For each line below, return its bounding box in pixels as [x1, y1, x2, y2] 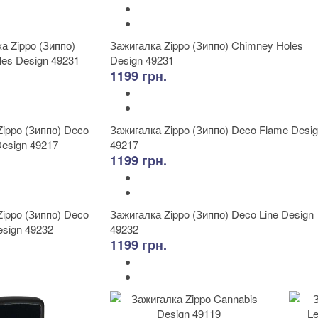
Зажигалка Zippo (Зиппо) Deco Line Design [110, 207, 314, 221]
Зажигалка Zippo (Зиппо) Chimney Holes [110, 38, 303, 53]
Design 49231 [110, 53, 174, 67]
